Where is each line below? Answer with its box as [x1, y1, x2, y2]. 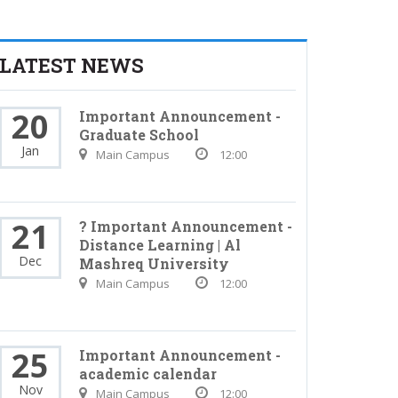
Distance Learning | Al [79, 235, 241, 255]
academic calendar [79, 364, 217, 384]
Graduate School [79, 125, 199, 145]
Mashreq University [79, 254, 229, 274]
